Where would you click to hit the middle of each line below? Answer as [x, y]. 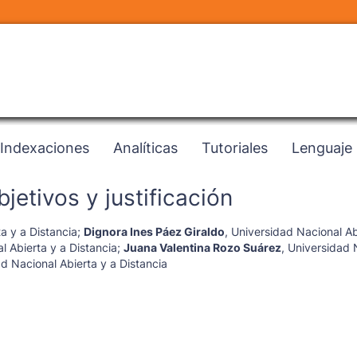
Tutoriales [235, 147]
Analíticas [145, 147]
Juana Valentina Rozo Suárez [202, 248]
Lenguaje [322, 147]
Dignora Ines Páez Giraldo [154, 232]
